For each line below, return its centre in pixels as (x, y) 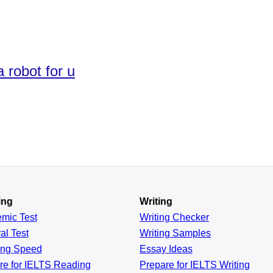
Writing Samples (175, 233)
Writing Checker (174, 217)
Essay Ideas (166, 249)
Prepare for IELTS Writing (195, 265)
